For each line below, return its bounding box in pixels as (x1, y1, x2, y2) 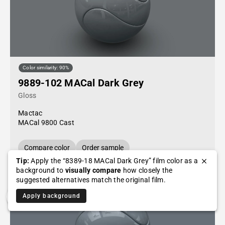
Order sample (82, 144, 124, 152)
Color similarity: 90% (23, 65, 69, 71)
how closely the (121, 166, 173, 174)
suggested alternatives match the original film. (16, 176, 166, 184)
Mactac (18, 109, 43, 117)
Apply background (23, 192, 81, 199)
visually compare (65, 166, 122, 174)
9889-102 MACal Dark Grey (18, 77, 144, 89)
